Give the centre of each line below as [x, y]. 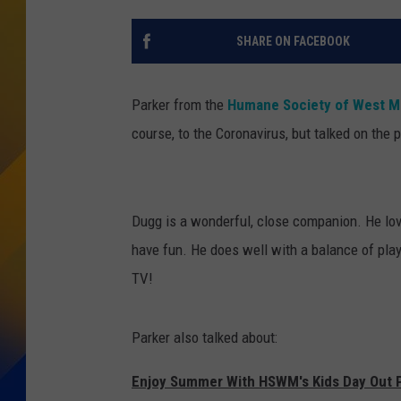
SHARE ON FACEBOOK [293, 42]
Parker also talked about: [205, 338]
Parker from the [179, 105]
